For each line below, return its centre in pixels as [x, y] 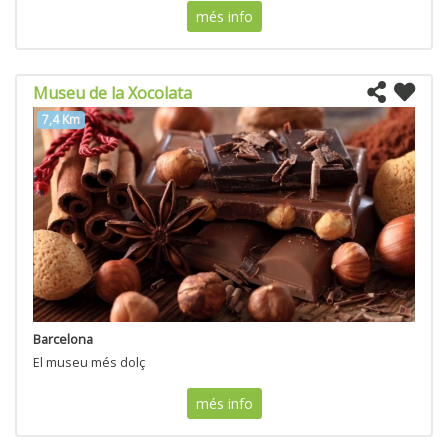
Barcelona [63, 339]
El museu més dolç [89, 362]
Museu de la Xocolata [112, 93]
